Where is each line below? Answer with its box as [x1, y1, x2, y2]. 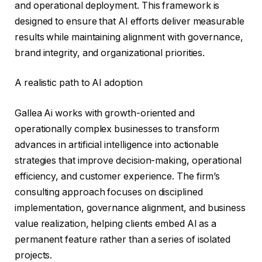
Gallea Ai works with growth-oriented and [15, 107, 195, 119]
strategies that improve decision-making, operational [15, 154, 242, 166]
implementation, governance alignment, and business [15, 202, 246, 213]
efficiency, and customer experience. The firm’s [15, 170, 220, 182]
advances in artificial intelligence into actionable [15, 139, 219, 150]
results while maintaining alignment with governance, [15, 31, 243, 43]
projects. [15, 249, 53, 261]
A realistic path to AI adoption [15, 77, 143, 89]
